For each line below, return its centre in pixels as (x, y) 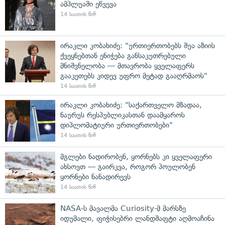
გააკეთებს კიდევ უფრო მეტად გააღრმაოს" (134, 76)
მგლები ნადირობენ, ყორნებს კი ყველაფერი (136, 156)
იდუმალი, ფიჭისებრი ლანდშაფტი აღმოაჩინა (137, 218)
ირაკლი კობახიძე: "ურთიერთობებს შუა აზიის (138, 45)
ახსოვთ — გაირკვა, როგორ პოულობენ (128, 166)
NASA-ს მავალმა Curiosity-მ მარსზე (123, 208)
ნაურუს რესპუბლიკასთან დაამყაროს (123, 115)
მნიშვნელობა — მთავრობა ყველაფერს (127, 66)
